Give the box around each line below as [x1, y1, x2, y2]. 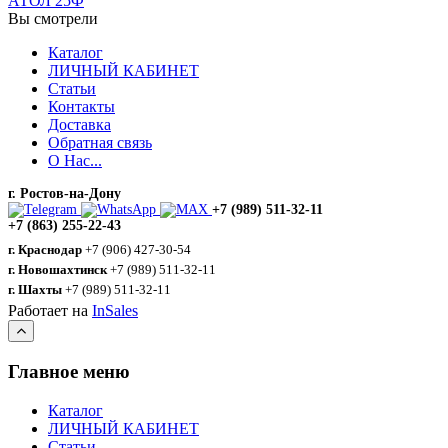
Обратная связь [48, 133, 152, 151]
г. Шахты [8, 282, 62, 298]
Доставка [48, 115, 111, 133]
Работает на [8, 302, 92, 320]
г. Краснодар [8, 242, 82, 258]
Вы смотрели [8, 9, 98, 27]
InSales [92, 302, 138, 320]
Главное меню [8, 361, 130, 383]
